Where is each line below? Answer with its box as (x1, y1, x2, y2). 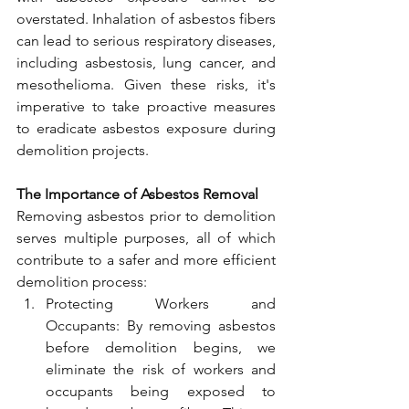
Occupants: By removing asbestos (46, 317, 276, 334)
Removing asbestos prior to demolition (16, 207, 276, 225)
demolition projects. (16, 142, 149, 159)
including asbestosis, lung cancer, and (16, 54, 276, 71)
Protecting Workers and (46, 295, 276, 312)
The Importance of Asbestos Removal (16, 185, 258, 203)
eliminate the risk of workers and (46, 361, 276, 378)
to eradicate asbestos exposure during (16, 120, 276, 137)
